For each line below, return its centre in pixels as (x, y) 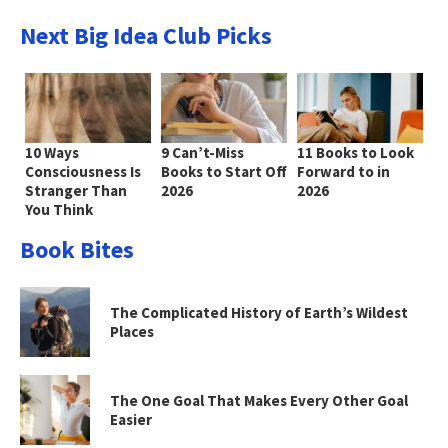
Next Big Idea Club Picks (146, 36)
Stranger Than (76, 191)
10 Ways (52, 153)
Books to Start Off (223, 172)
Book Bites (77, 250)
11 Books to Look (355, 153)
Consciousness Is (83, 172)
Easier (131, 420)
